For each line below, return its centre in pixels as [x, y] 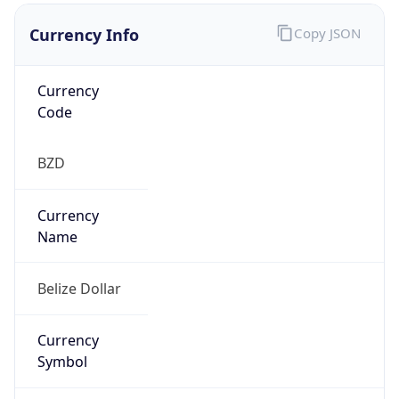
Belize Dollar [79, 272]
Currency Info [84, 18]
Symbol [62, 346]
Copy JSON [327, 17]
